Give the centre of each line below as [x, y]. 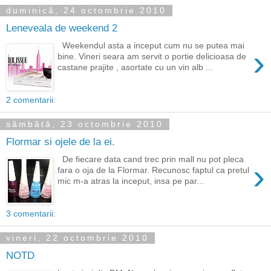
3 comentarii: [31, 213]
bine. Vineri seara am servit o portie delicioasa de [152, 56]
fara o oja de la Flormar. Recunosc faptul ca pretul [154, 170]
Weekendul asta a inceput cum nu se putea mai [151, 45]
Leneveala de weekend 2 [62, 28]
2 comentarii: [31, 100]
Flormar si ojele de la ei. [60, 142]
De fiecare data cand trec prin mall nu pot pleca [151, 159]
